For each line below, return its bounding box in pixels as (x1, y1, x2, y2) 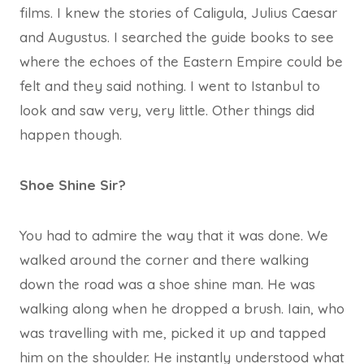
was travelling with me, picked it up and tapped (19, 323, 326, 341)
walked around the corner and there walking (19, 250, 309, 268)
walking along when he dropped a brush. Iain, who (19, 299, 344, 317)
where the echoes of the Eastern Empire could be (19, 52, 343, 70)
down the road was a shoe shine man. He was (19, 275, 315, 292)
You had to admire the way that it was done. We (19, 226, 328, 244)
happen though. (19, 125, 122, 143)
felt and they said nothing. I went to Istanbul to (19, 76, 320, 94)
